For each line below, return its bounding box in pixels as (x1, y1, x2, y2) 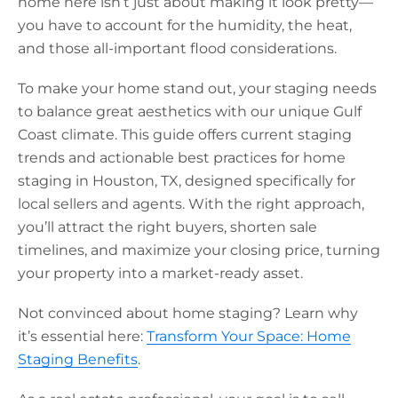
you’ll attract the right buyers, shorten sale (18, 219, 317, 236)
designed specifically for (181, 172, 355, 190)
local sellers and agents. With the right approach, (18, 195, 364, 213)
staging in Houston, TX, (18, 172, 181, 190)
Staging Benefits (18, 351, 138, 369)
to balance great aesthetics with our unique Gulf (18, 103, 362, 121)
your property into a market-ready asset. (18, 265, 303, 283)
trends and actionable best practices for (18, 149, 303, 167)
